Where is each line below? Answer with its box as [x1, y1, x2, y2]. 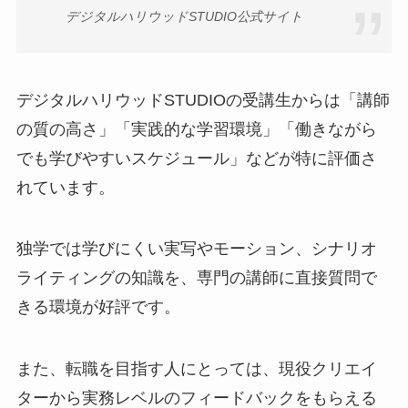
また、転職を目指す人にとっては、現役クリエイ [15, 360, 377, 379]
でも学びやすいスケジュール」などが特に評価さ [15, 148, 377, 168]
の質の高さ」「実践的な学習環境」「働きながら [15, 119, 377, 138]
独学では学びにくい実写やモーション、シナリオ [15, 240, 377, 259]
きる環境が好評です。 [15, 298, 180, 317]
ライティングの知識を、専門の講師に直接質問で [15, 269, 377, 288]
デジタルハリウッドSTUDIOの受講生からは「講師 [15, 90, 390, 109]
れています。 [15, 178, 115, 197]
